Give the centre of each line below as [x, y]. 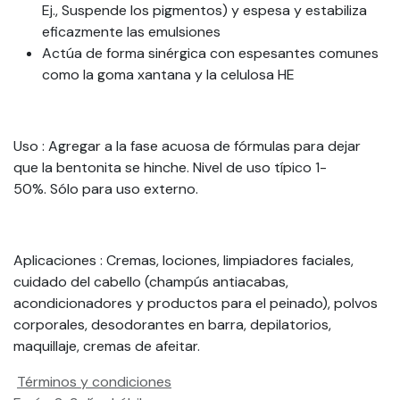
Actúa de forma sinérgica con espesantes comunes [210, 54]
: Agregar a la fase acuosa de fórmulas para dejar [200, 146]
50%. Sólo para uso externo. [106, 189]
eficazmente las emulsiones [131, 32]
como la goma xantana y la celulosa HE [168, 75]
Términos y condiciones [94, 382]
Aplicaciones [55, 261]
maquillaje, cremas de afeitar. [107, 346]
